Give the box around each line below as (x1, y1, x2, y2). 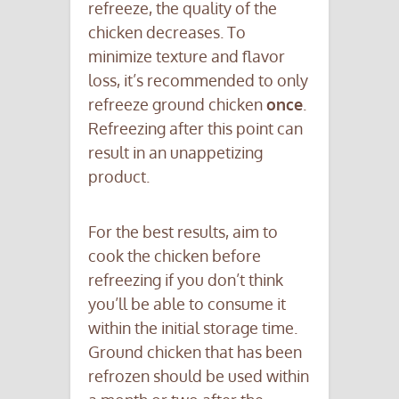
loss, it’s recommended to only (88, 70, 308, 91)
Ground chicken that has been (88, 342, 302, 362)
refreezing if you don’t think (88, 270, 283, 290)
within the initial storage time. (88, 318, 297, 338)
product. (88, 167, 150, 187)
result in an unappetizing (88, 142, 263, 163)
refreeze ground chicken (88, 94, 266, 115)
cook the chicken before (88, 246, 261, 266)
